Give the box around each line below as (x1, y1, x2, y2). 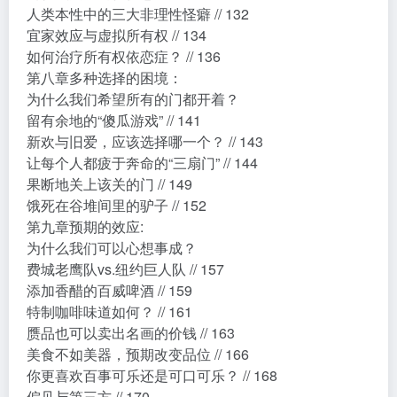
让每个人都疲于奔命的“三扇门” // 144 (27, 152, 258, 173)
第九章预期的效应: (27, 215, 144, 237)
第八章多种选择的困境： (27, 66, 183, 88)
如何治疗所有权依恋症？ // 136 (27, 45, 221, 66)
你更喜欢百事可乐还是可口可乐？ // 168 (27, 364, 277, 385)
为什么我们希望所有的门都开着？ (27, 88, 239, 109)
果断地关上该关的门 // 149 (27, 173, 192, 194)
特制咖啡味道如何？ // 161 (27, 300, 192, 322)
